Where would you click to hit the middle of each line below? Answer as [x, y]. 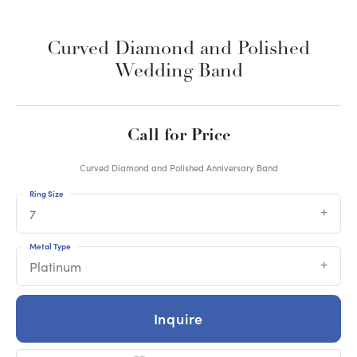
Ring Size [47, 194]
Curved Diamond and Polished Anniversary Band [178, 168]
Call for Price [178, 136]
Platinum [55, 267]
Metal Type [50, 247]
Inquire [178, 319]
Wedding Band [178, 72]
